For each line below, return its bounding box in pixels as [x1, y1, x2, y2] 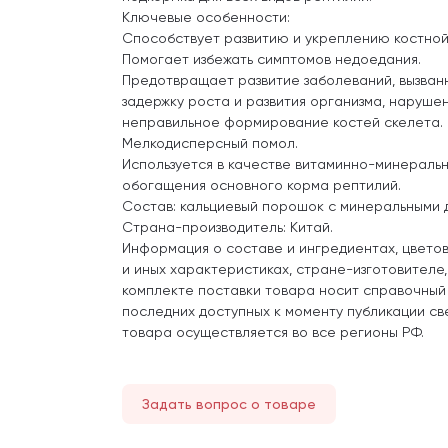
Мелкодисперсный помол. [122, 135, 298, 151]
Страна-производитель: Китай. [122, 219, 333, 235]
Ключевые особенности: [122, 9, 290, 25]
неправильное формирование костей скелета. [122, 114, 443, 130]
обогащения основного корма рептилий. [122, 177, 401, 193]
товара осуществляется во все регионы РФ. [122, 324, 424, 340]
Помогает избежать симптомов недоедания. [122, 51, 421, 67]
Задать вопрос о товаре [142, 396, 316, 412]
